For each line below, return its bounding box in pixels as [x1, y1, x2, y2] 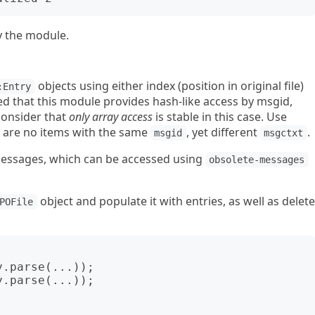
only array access [69, 109, 153, 124]
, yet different [186, 124, 260, 140]
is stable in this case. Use [153, 109, 287, 124]
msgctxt [264, 127, 304, 139]
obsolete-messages [209, 154, 305, 165]
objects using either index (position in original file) [34, 78, 304, 94]
